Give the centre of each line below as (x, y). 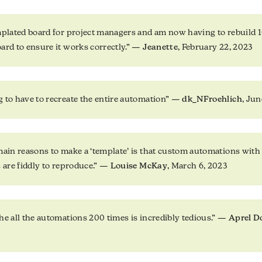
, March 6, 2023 (197, 167)
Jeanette (160, 48)
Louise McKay (139, 167)
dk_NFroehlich (212, 100)
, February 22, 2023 (215, 48)
